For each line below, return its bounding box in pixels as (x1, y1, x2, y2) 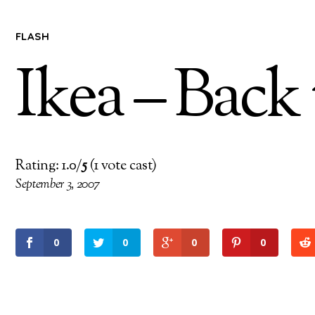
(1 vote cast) (87, 155, 157, 176)
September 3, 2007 (15, 175, 101, 194)
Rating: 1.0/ (15, 155, 82, 176)
